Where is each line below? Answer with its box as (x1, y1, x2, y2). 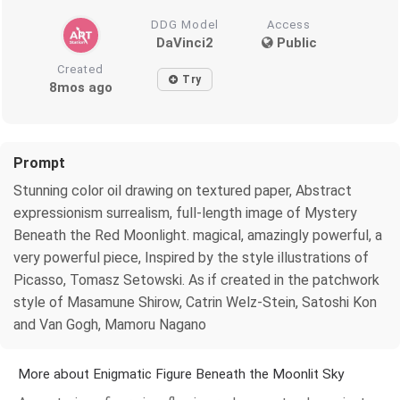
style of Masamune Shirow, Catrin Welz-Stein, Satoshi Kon (13, 293, 377, 311)
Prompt (13, 154, 65, 171)
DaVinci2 (156, 34, 214, 51)
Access (267, 17, 312, 31)
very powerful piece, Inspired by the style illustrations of (13, 248, 369, 266)
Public (272, 34, 317, 51)
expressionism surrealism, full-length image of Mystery (13, 204, 357, 221)
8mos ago (48, 79, 112, 96)
